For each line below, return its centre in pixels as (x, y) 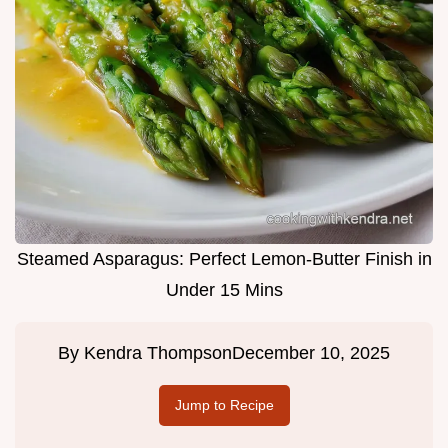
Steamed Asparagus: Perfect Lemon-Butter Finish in (224, 259)
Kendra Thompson (158, 353)
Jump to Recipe (224, 405)
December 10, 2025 (311, 353)
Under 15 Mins (224, 290)
